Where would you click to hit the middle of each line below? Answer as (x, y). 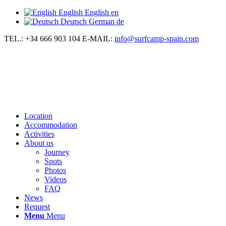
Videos (55, 179)
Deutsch (74, 21)
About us (39, 143)
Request (37, 206)
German (102, 21)
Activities (39, 134)
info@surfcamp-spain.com (157, 39)
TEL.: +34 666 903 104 (42, 39)
